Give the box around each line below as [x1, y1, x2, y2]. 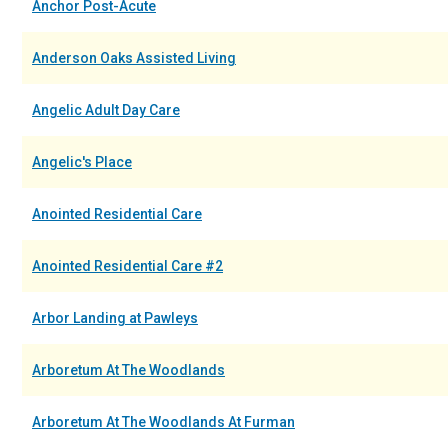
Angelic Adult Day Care [32, 102, 180, 118]
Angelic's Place [32, 154, 132, 170]
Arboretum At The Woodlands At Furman [32, 414, 295, 430]
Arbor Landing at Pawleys [32, 310, 198, 326]
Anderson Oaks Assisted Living [32, 50, 236, 66]
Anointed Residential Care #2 [32, 258, 223, 274]
